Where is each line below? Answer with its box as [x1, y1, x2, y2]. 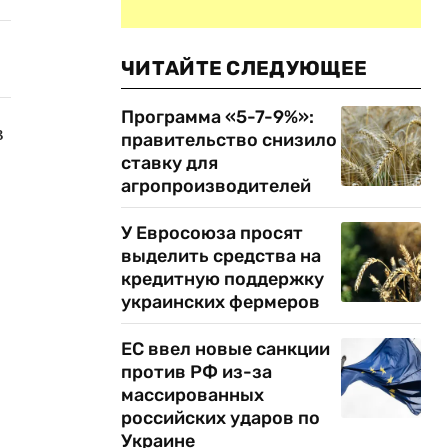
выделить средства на [121, 245, 321, 267]
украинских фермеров [121, 291, 324, 313]
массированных [121, 384, 264, 406]
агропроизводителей [121, 175, 311, 197]
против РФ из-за [121, 361, 272, 383]
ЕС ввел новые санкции [121, 338, 330, 360]
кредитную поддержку [121, 268, 324, 290]
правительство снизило [121, 129, 337, 151]
